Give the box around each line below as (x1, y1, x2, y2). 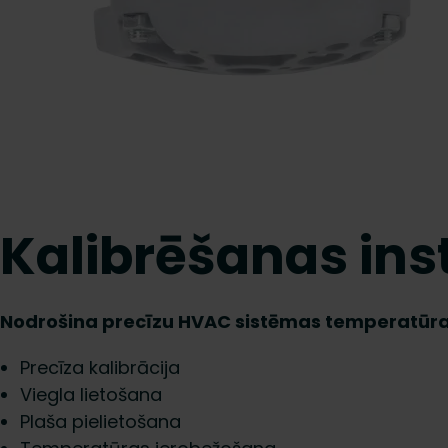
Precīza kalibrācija (20, 355, 180, 380)
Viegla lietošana (20, 382, 162, 407)
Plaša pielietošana (20, 409, 181, 434)
